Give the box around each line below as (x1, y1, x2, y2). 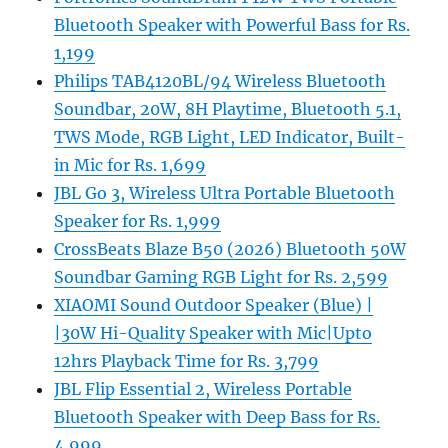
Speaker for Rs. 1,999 (54, 211, 222, 232)
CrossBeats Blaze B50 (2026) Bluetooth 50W (54, 239, 407, 260)
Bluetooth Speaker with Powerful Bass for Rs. (54, 15, 411, 36)
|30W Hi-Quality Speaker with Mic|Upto (54, 323, 373, 344)
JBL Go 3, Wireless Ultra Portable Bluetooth (54, 183, 396, 204)
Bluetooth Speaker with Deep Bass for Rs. (54, 407, 381, 428)
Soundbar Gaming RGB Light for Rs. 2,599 (54, 267, 389, 288)
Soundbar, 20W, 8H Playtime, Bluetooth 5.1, (54, 99, 402, 120)
